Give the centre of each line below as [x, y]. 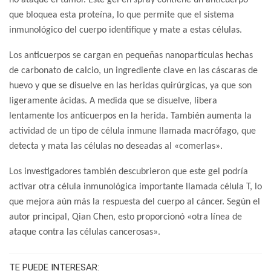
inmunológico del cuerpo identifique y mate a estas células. [126, 31]
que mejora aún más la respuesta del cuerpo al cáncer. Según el [135, 202]
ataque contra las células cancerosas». [85, 233]
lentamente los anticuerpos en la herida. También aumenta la [130, 116]
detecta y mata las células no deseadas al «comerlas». [116, 147]
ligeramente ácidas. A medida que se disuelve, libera [113, 101]
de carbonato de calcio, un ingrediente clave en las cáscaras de [133, 71]
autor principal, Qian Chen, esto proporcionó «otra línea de [126, 217]
